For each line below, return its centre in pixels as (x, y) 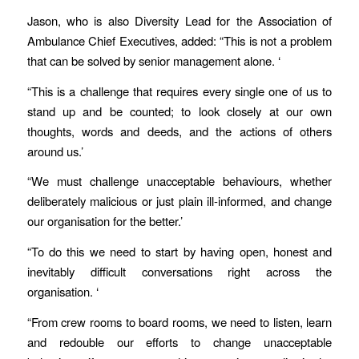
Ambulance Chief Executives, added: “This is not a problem (179, 40)
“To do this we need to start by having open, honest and (179, 251)
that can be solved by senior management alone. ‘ (153, 60)
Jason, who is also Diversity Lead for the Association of (179, 20)
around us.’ (55, 151)
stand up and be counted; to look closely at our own (179, 111)
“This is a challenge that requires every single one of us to (179, 91)
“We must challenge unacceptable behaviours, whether (179, 181)
